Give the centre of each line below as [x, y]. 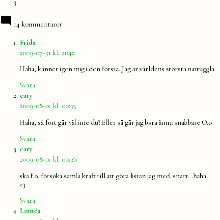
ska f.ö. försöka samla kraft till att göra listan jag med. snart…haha [113, 176]
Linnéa [30, 211]
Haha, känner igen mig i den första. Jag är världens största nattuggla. [118, 69]
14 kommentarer [38, 24]
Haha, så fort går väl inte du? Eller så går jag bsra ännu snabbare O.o [116, 122]
